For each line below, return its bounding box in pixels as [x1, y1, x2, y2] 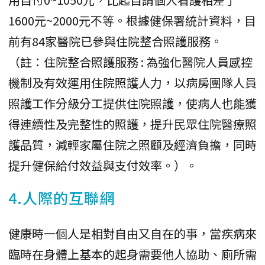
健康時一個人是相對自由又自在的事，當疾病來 [8, 225, 257, 243]
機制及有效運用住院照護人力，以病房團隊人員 [8, 74, 257, 92]
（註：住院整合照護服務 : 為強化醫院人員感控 [8, 53, 253, 71]
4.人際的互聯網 [8, 187, 115, 209]
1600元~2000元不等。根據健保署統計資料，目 [8, 12, 256, 30]
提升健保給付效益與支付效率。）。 [8, 157, 198, 174]
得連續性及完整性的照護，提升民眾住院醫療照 [8, 115, 257, 133]
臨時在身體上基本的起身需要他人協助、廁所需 [8, 245, 257, 263]
